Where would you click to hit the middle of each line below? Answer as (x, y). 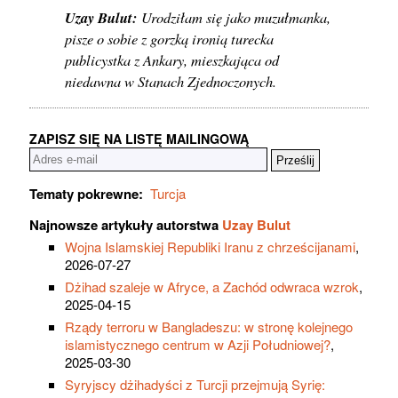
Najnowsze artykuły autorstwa (126, 224)
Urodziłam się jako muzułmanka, (234, 17)
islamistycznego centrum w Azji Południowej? (198, 344)
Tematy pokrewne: (86, 193)
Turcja (168, 193)
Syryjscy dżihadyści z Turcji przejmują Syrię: (195, 384)
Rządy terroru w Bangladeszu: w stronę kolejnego (209, 326)
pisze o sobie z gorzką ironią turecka (169, 39)
